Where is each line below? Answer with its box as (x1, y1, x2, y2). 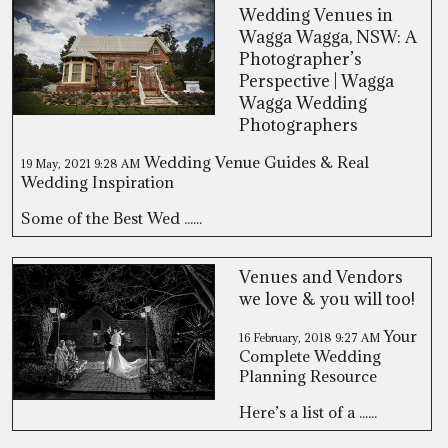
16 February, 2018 (239, 330, 335, 345)
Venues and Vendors (239, 266, 403, 288)
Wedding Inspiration (21, 172, 174, 192)
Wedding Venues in (239, 4, 393, 26)
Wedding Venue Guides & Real (144, 152, 369, 172)
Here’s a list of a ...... (239, 402, 377, 422)
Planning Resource (239, 366, 377, 386)
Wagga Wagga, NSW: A (239, 26, 417, 48)
